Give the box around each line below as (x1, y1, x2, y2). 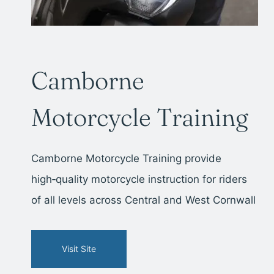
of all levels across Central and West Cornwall (31, 193, 256, 206)
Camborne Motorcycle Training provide (31, 152, 221, 165)
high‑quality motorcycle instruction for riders (31, 172, 247, 185)
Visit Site (62, 243, 96, 254)
